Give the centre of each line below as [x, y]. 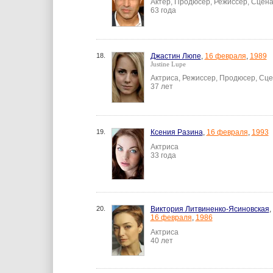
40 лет [161, 241]
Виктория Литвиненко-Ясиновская [210, 209]
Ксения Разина [176, 132]
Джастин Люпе [175, 56]
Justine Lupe [168, 64]
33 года [163, 155]
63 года [163, 10]
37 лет [161, 87]
